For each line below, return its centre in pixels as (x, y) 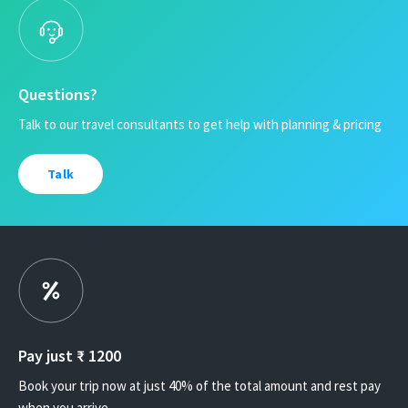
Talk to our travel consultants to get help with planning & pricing (200, 124)
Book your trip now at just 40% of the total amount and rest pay (199, 385)
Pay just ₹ (53, 355)
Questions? (58, 94)
